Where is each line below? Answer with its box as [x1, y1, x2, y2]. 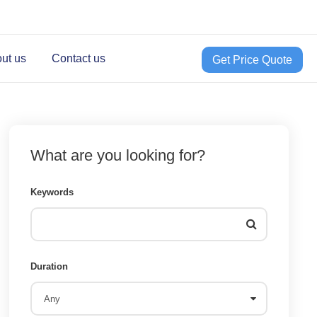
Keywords [30, 187, 74, 197]
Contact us [51, 52, 105, 64]
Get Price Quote [212, 54, 292, 66]
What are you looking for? [30, 146, 206, 164]
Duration [30, 261, 69, 272]
